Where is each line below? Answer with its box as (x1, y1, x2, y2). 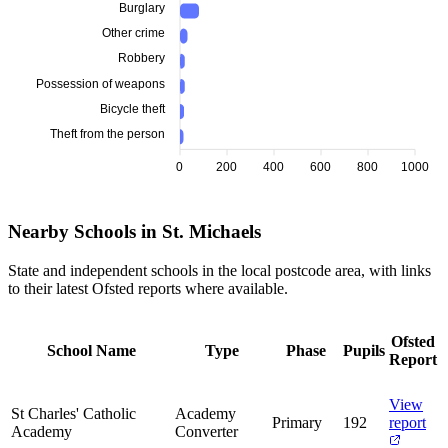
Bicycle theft (100, 101, 166, 116)
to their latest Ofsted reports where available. (8, 279, 288, 297)
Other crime (102, 26, 165, 41)
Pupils (343, 341, 385, 359)
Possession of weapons (36, 76, 165, 91)
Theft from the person (50, 126, 165, 141)
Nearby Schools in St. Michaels (8, 220, 261, 242)
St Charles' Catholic (11, 404, 136, 422)
